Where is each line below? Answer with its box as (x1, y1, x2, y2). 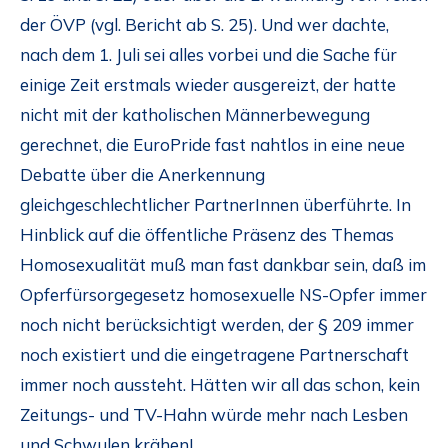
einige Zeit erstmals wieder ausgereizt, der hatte (20, 74, 396, 96)
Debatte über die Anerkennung (20, 164, 265, 186)
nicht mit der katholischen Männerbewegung (20, 104, 370, 126)
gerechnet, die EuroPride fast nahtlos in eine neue (20, 134, 405, 156)
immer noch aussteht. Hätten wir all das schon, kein (20, 374, 420, 396)
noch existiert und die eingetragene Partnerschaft (20, 344, 409, 366)
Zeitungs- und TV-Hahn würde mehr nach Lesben (20, 404, 408, 426)
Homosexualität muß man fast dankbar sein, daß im (20, 254, 426, 276)
